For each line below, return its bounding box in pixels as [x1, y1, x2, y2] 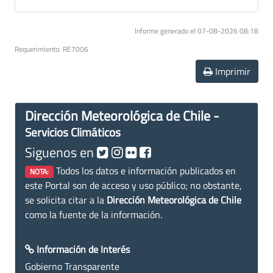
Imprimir [213, 63, 250, 79]
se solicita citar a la [25, 192, 107, 207]
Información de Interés [37, 241, 130, 257]
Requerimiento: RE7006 [15, 43, 88, 55]
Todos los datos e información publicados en [53, 163, 236, 178]
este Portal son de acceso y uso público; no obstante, [25, 177, 242, 193]
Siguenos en [25, 141, 97, 162]
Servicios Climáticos [25, 122, 121, 141]
